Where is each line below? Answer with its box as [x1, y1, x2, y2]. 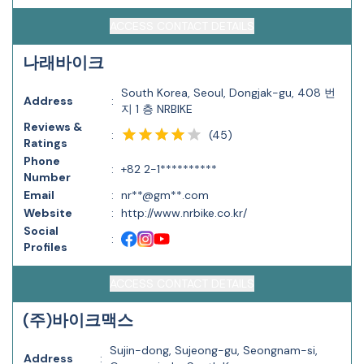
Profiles [24, 240, 67, 254]
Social [24, 223, 58, 238]
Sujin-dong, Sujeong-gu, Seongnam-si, [110, 343, 318, 357]
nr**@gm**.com [121, 188, 209, 202]
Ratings [24, 136, 67, 150]
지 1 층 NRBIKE [121, 102, 193, 116]
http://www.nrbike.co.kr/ [121, 206, 247, 220]
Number [24, 170, 71, 184]
